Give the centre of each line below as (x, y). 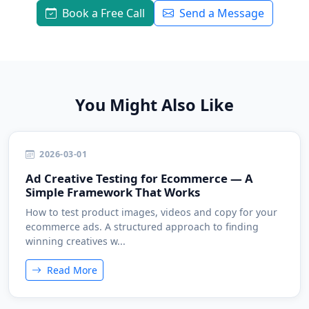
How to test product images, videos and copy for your (151, 212)
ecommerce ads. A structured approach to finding (142, 227)
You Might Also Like (154, 105)
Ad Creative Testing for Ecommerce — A (139, 178)
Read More (71, 270)
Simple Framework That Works (113, 192)
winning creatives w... (76, 241)
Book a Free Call (103, 13)
